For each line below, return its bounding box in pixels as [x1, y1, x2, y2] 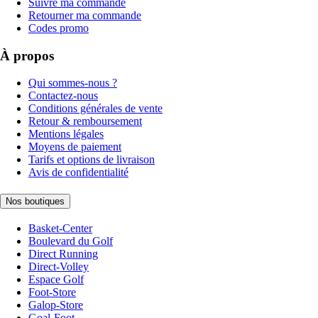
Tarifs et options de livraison [28, 153, 155, 166]
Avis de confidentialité [28, 166, 128, 179]
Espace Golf [28, 273, 84, 285]
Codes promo [28, 21, 89, 34]
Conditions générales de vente [28, 102, 163, 115]
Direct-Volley [28, 260, 89, 273]
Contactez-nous [28, 89, 98, 102]
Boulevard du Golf [28, 234, 113, 247]
